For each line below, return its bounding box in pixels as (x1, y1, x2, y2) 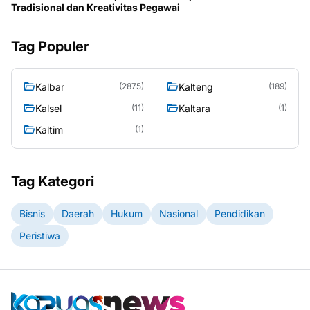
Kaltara (179, 102, 210, 114)
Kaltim (35, 123, 63, 136)
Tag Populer (11, 37, 89, 55)
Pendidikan (215, 208, 265, 220)
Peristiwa (19, 230, 60, 242)
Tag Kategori (11, 172, 94, 190)
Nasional (159, 208, 198, 220)
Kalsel (35, 102, 62, 114)
